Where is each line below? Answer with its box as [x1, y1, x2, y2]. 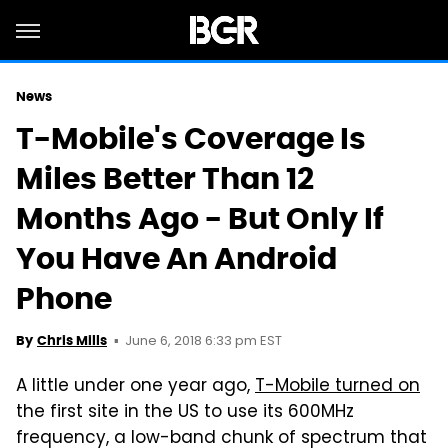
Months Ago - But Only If [16, 199, 384, 238]
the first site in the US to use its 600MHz [16, 399, 354, 427]
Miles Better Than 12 [16, 159, 314, 198]
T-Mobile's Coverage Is [16, 119, 366, 158]
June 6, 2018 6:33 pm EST [125, 331, 282, 352]
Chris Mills [37, 332, 107, 349]
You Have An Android [16, 239, 337, 278]
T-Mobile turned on [255, 373, 420, 401]
